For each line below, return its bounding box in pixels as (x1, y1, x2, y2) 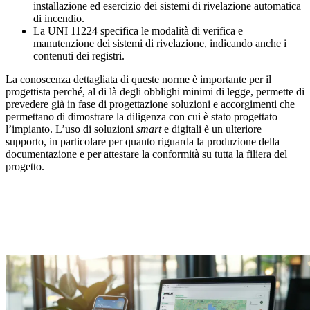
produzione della (207, 135, 280, 147)
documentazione (6, 147, 77, 160)
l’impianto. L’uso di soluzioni (6, 122, 136, 135)
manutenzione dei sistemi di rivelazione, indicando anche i (33, 37, 286, 49)
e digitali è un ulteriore (161, 122, 262, 135)
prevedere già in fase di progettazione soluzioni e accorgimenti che (6, 98, 295, 110)
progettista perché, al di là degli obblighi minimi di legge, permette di (6, 85, 304, 98)
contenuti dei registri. (33, 49, 125, 62)
